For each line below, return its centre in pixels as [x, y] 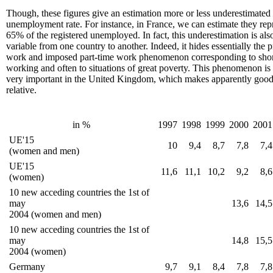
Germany [27, 267]
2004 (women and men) [55, 214]
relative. [21, 90]
